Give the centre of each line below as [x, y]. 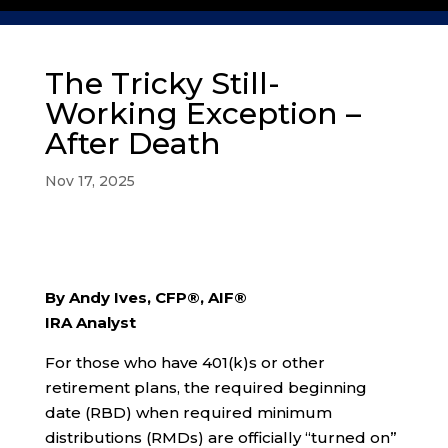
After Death [132, 143]
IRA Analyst [90, 322]
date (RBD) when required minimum [188, 412]
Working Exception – [202, 113]
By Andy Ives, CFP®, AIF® [145, 297]
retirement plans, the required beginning [205, 387]
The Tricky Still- [162, 83]
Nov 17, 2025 [89, 181]
